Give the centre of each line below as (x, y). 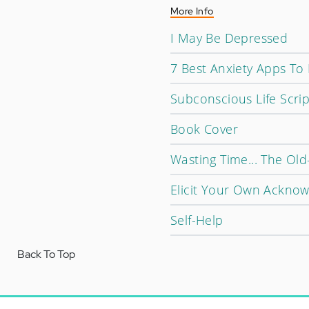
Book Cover (204, 129)
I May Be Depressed (229, 38)
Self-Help (197, 220)
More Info (192, 11)
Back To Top (46, 254)
